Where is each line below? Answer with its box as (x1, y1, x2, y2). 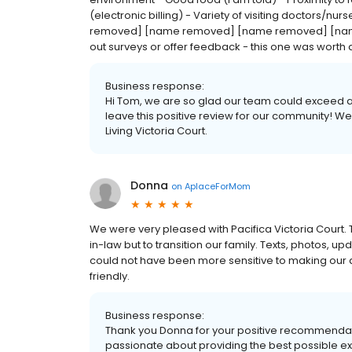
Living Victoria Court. (105, 123, 207, 138)
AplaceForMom (185, 179, 251, 192)
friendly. (90, 269, 130, 284)
